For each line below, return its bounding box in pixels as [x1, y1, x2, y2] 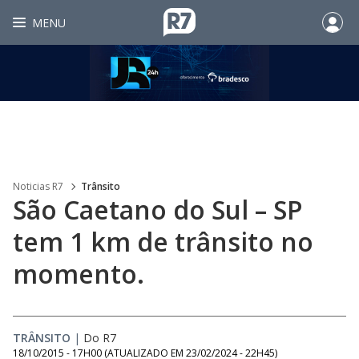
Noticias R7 [13, 179, 63, 193]
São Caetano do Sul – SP [13, 192, 303, 227]
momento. [13, 256, 144, 291]
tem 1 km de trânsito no [13, 224, 313, 259]
